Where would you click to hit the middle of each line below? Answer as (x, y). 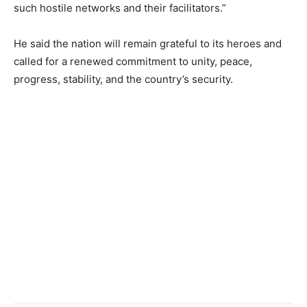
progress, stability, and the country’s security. (123, 79)
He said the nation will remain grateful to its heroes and (148, 44)
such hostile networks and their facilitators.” (120, 8)
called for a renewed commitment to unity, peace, (133, 62)
